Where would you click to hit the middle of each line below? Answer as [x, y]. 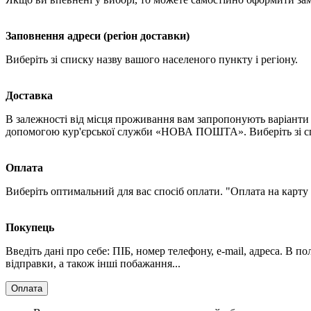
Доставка [29, 96]
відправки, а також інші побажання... [93, 264]
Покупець [30, 228]
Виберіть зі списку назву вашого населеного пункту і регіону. [152, 60]
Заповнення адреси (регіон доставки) [98, 36]
